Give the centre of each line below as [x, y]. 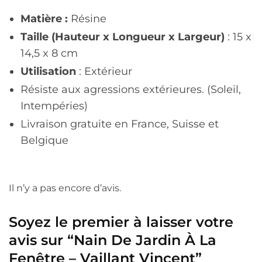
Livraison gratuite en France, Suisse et [120, 124]
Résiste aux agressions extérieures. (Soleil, [131, 90]
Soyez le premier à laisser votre [121, 222]
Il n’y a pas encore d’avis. [65, 188]
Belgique [44, 141]
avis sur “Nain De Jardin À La [113, 240]
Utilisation [48, 72]
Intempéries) [54, 106]
